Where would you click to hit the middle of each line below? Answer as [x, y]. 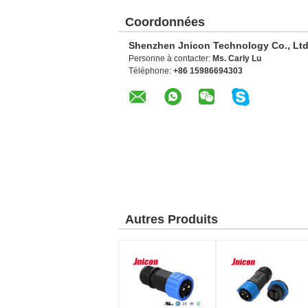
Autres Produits [172, 219]
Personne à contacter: [170, 58]
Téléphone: [151, 71]
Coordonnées [165, 22]
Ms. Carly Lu [237, 58]
